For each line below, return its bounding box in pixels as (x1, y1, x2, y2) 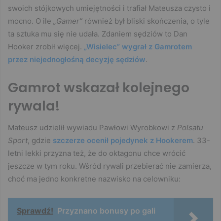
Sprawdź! (17, 206, 53, 216)
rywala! (8, 96, 60, 115)
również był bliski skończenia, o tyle (82, 16, 210, 26)
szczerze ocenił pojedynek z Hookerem (53, 136, 193, 146)
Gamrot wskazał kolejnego (8, 78, 189, 97)
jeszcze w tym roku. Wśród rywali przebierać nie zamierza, (8, 161, 212, 171)
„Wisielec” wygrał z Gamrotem (84, 41, 192, 51)
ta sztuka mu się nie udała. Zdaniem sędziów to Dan (8, 29, 187, 38)
